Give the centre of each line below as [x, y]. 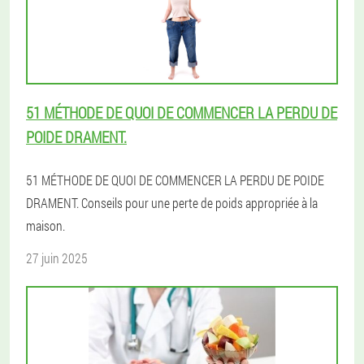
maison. [45, 225]
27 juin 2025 [57, 258]
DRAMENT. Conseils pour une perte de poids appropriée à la [172, 203]
